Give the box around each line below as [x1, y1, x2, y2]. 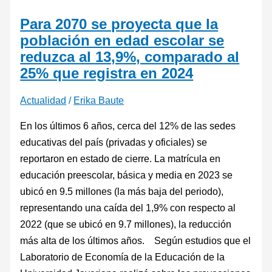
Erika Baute [73, 95, 124, 106]
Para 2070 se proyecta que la [20, 16, 219, 32]
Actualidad [20, 95, 67, 106]
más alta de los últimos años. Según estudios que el [20, 234, 251, 246]
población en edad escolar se [20, 32, 225, 49]
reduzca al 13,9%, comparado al [20, 49, 240, 65]
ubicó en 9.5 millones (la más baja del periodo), [20, 185, 224, 197]
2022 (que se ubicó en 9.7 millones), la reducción [20, 218, 232, 229]
